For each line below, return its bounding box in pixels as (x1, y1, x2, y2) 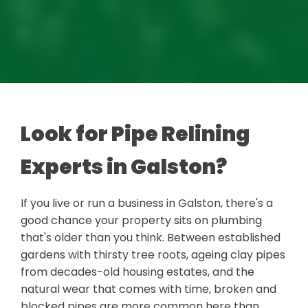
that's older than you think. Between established (21, 230, 280, 246)
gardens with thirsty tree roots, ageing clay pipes (21, 247, 285, 263)
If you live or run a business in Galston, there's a (21, 195, 273, 212)
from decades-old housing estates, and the (21, 264, 254, 280)
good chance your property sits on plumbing (21, 212, 262, 229)
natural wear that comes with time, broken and (21, 281, 276, 298)
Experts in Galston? (21, 153, 227, 182)
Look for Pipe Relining (21, 120, 250, 149)
